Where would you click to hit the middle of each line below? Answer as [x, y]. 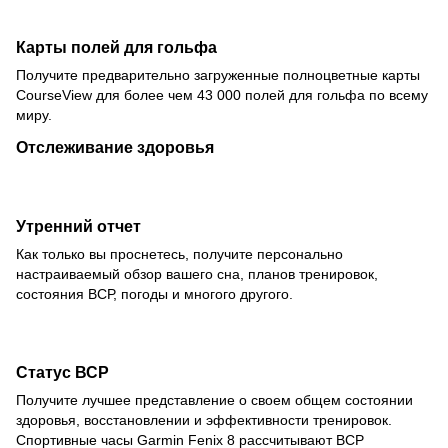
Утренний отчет [78, 225]
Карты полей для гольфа [116, 46]
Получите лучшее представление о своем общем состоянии [214, 399]
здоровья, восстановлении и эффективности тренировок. [204, 419]
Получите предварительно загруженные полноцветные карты [218, 74]
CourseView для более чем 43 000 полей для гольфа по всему [222, 94]
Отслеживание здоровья [115, 146]
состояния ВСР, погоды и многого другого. [154, 293]
